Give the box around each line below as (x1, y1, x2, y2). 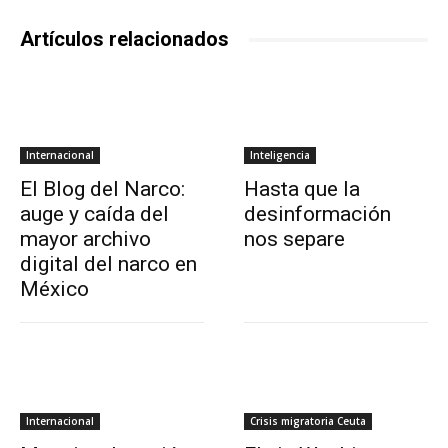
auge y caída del (20, 202, 169, 227)
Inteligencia (250, 148, 310, 163)
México (20, 277, 89, 302)
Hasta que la (244, 177, 360, 202)
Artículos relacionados (20, 27, 229, 52)
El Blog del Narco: (20, 177, 185, 202)
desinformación (244, 202, 391, 227)
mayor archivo (20, 227, 151, 252)
